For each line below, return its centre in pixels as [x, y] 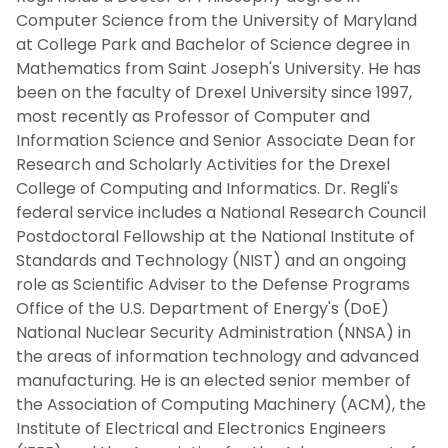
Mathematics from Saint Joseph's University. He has [218, 68]
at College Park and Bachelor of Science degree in [213, 44]
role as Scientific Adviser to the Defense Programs [213, 284]
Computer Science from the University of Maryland [216, 20]
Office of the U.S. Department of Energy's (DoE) [202, 308]
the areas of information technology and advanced [217, 356]
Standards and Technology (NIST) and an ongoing [211, 260]
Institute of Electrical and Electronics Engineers [201, 428]
